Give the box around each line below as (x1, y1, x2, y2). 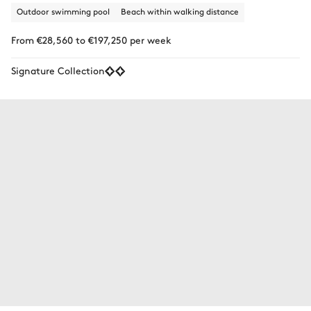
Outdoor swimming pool (17, 5, 110, 17)
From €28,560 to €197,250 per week (11, 32, 171, 47)
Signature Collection (11, 62, 105, 77)
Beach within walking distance (121, 5, 239, 17)
